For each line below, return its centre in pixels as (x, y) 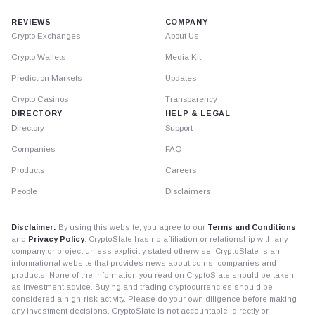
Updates (180, 78)
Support (179, 128)
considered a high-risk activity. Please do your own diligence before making (154, 299)
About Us (181, 36)
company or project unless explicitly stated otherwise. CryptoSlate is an (146, 251)
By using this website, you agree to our (132, 227)
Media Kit (183, 57)
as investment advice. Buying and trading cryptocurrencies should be (142, 287)
